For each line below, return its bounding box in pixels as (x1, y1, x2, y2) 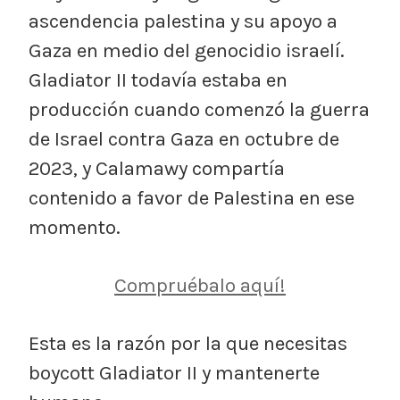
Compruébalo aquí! (114, 272, 286, 297)
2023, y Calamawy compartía (29, 155, 285, 180)
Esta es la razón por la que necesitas (29, 330, 347, 355)
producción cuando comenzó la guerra (29, 96, 370, 121)
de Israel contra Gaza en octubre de (29, 126, 339, 151)
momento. (29, 214, 121, 239)
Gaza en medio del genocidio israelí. (29, 37, 345, 62)
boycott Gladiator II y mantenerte (29, 360, 320, 385)
